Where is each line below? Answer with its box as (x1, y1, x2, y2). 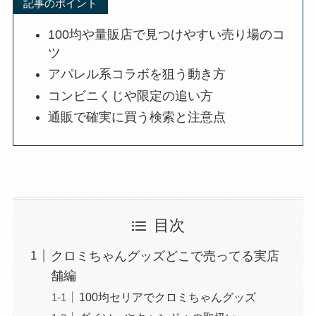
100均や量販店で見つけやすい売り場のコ (48, 27, 286, 42)
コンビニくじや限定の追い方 (48, 88, 214, 103)
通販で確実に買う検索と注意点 (48, 110, 226, 125)
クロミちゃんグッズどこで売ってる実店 (50, 248, 279, 263)
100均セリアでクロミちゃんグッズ (78, 290, 256, 303)
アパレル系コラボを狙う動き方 (48, 67, 226, 82)
